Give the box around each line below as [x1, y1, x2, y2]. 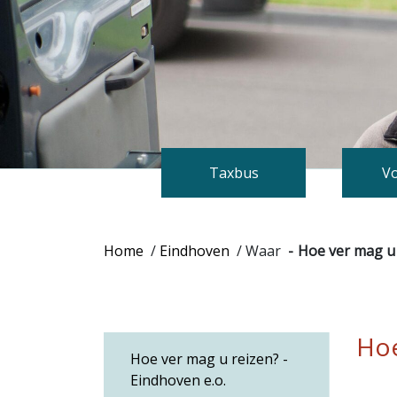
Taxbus [208, 163, 259, 183]
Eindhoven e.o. [130, 370, 226, 390]
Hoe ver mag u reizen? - [130, 349, 288, 369]
